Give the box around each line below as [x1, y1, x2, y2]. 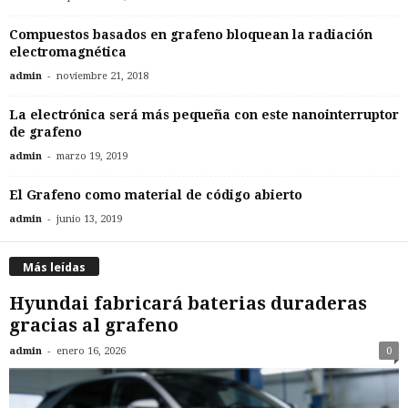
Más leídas [23, 260, 86, 275]
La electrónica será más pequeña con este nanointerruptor [9, 107, 399, 122]
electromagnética [9, 45, 127, 59]
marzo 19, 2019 [56, 150, 127, 162]
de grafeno [9, 125, 82, 139]
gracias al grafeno [9, 315, 178, 337]
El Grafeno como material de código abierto [9, 188, 302, 202]
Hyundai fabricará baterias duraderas [9, 293, 367, 315]
